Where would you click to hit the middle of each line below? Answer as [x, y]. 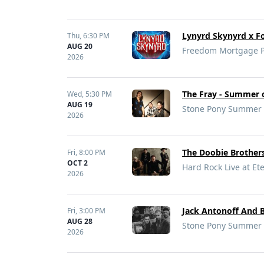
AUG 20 [80, 46]
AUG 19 [80, 105]
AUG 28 [80, 221]
